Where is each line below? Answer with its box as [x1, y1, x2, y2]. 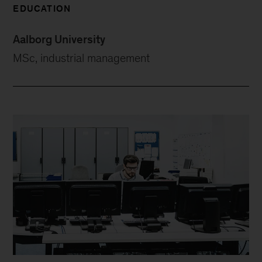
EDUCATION [13, 4, 71, 14]
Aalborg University [13, 33, 106, 46]
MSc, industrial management [13, 51, 150, 65]
